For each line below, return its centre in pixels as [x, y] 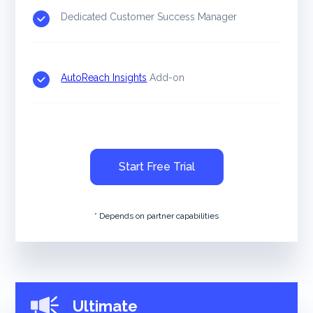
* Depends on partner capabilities [156, 216]
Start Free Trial [156, 166]
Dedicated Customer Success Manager [149, 16]
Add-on [166, 77]
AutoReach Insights [104, 77]
